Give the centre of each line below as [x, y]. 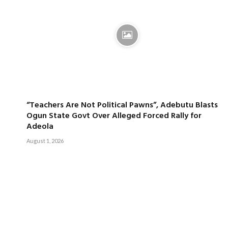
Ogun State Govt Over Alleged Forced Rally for [114, 116]
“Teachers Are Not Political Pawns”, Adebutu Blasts [122, 105]
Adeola [40, 126]
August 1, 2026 [45, 140]
